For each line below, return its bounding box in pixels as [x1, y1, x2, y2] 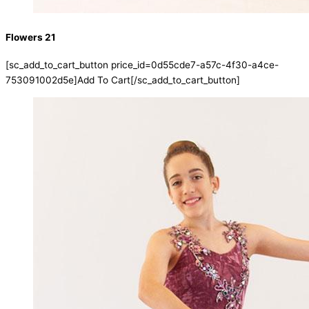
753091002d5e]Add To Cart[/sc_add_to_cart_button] [6, 74, 240, 86]
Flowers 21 [6, 32, 56, 43]
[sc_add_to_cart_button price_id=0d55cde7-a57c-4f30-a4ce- [6, 59, 279, 71]
